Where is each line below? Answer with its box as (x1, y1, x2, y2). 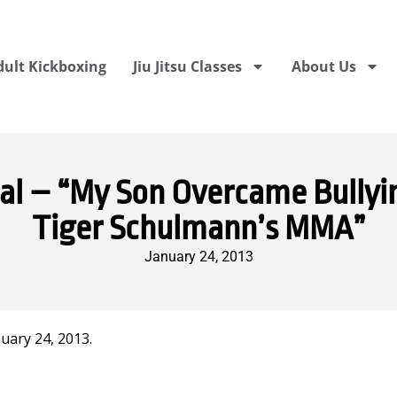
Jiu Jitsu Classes (132, 57, 242, 76)
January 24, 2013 (144, 248, 253, 265)
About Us (291, 57, 356, 76)
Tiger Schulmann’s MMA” (32, 209, 365, 247)
